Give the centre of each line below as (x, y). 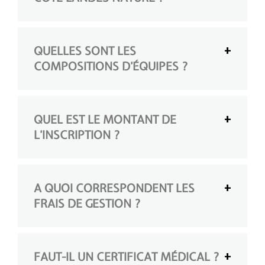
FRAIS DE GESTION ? (87, 203)
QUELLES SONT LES (85, 51)
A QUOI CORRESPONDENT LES (114, 188)
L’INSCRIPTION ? (77, 135)
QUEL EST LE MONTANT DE (105, 119)
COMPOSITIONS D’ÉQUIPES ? (111, 66)
